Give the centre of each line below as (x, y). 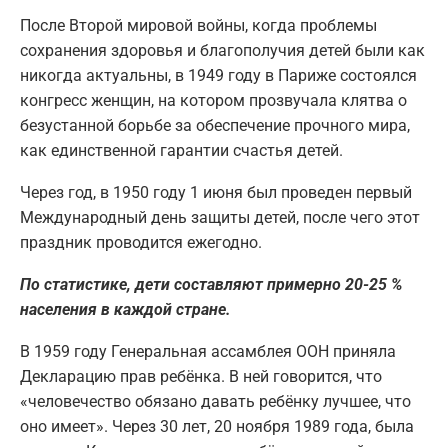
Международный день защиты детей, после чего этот (220, 218)
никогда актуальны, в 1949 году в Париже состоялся (218, 76)
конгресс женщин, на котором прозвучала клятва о (213, 101)
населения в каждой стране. (125, 310)
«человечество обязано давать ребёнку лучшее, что (215, 402)
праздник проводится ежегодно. (141, 243)
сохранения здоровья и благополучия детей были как (222, 51)
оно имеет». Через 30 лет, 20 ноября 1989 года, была (217, 427)
